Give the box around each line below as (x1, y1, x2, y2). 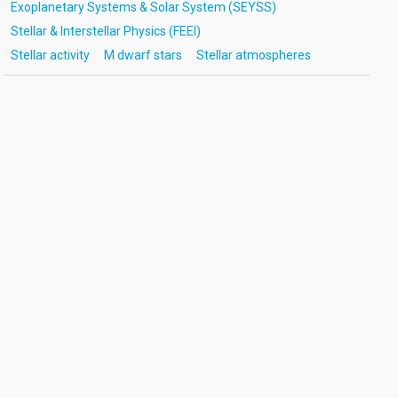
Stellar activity (10, 48, 90, 62)
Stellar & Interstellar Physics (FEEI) (10, 24, 201, 38)
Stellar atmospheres (195, 48, 311, 62)
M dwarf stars (103, 48, 182, 62)
